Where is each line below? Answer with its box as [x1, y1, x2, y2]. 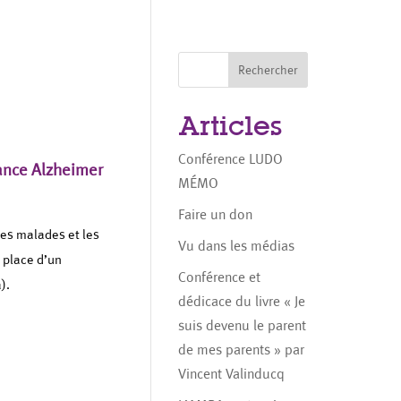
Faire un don [178, 206, 253, 223]
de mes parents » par [178, 341, 305, 358]
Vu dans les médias [178, 237, 295, 254]
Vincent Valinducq [178, 365, 286, 382]
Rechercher [237, 62, 298, 77]
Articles [178, 109, 283, 142]
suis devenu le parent [178, 317, 307, 334]
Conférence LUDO [178, 150, 284, 167]
